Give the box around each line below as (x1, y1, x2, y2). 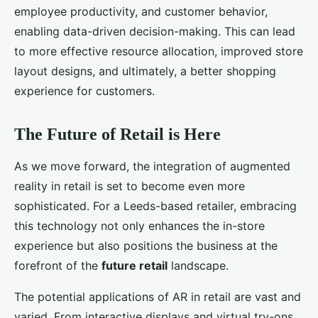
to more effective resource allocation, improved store (14, 44, 303, 59)
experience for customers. (14, 84, 155, 99)
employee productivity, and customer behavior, (14, 4, 268, 19)
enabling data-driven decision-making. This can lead (14, 24, 295, 39)
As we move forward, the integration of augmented (14, 159, 290, 174)
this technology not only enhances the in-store (14, 219, 265, 234)
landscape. (168, 258, 229, 273)
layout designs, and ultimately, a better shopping (14, 64, 276, 79)
